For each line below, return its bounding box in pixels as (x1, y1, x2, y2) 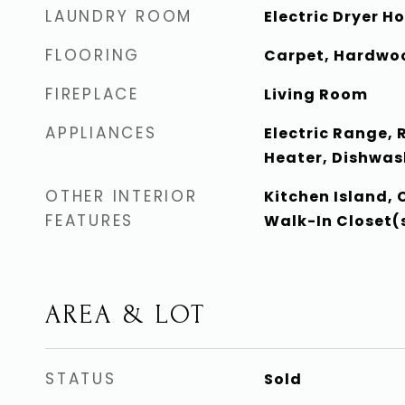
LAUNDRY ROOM (45, 5, 193, 27)
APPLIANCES (45, 122, 157, 144)
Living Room (263, 84, 368, 105)
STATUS (45, 368, 117, 390)
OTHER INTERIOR (45, 185, 198, 207)
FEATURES (45, 210, 134, 231)
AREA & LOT (45, 300, 206, 329)
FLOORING (45, 44, 140, 66)
